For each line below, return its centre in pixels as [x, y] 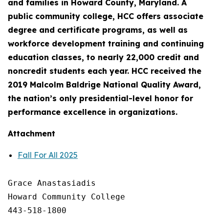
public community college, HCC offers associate [106, 16]
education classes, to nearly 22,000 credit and [103, 57]
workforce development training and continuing [106, 44]
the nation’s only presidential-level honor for [100, 98]
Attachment [32, 133]
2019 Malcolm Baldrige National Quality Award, [104, 85]
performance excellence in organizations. [93, 112]
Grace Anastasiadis [52, 183]
